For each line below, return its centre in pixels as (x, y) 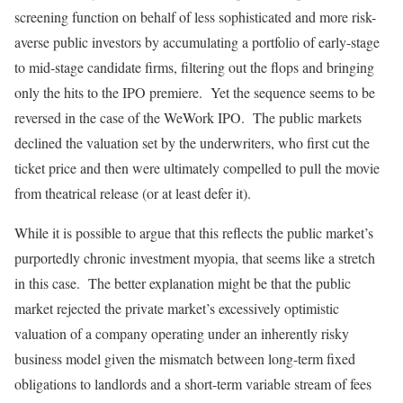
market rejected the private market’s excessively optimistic (177, 309)
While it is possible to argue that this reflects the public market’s (194, 233)
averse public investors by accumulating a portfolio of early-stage (197, 42)
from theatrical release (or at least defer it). (133, 193)
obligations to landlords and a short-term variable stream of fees (193, 384)
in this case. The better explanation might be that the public (183, 283)
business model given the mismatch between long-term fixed (185, 359)
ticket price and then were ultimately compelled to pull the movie (197, 168)
